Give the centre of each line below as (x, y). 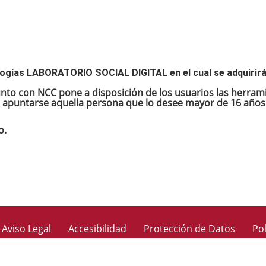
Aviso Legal (26, 229)
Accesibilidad (97, 229)
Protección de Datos (189, 229)
